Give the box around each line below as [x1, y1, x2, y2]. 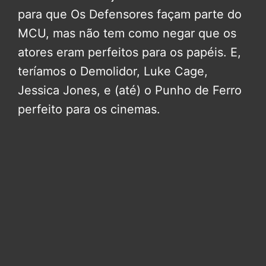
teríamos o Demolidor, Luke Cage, [18, 64, 208, 79]
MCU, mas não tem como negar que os [18, 26, 236, 41]
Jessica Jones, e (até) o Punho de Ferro [18, 83, 242, 98]
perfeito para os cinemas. [18, 102, 160, 117]
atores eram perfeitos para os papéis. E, [18, 45, 241, 60]
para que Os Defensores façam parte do [18, 7, 242, 22]
